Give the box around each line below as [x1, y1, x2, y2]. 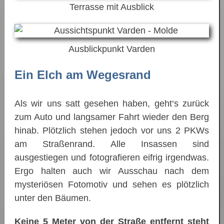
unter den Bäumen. [14, 193, 91, 203]
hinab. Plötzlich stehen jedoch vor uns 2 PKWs [14, 125, 209, 136]
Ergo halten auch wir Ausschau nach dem [14, 166, 209, 176]
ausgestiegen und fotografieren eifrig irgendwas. [14, 152, 209, 163]
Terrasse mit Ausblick [69, 1, 154, 12]
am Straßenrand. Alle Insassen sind [14, 139, 209, 149]
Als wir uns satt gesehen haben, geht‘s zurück [14, 98, 209, 109]
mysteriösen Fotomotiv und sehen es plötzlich [14, 179, 209, 190]
